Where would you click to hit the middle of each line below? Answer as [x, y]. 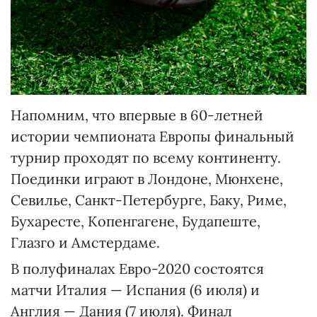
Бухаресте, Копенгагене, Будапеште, [136, 221]
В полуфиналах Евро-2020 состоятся [137, 268]
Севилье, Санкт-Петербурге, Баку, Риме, [149, 200]
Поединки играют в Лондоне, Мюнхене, [147, 178]
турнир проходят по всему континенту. [146, 157]
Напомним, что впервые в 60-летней [137, 115]
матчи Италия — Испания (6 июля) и [135, 289]
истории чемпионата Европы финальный [152, 136]
